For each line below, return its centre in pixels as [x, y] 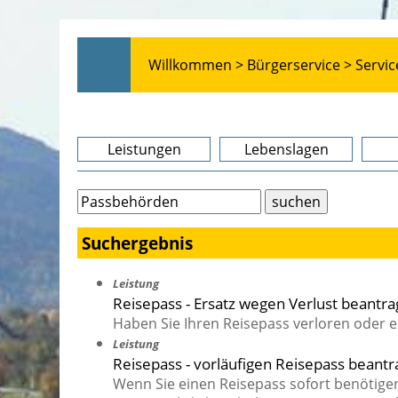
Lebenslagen [286, 149]
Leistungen [144, 149]
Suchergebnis [137, 243]
